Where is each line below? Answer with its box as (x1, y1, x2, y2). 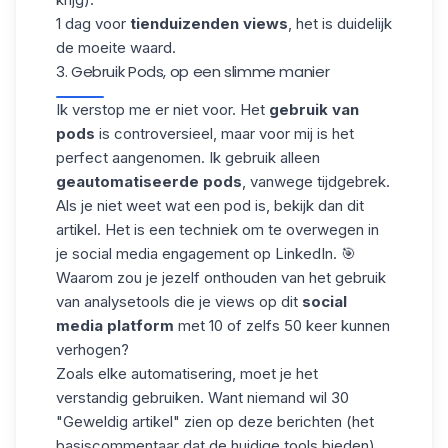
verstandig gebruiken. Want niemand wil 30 (56, 387, 349, 407)
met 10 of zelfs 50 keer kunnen (174, 315, 390, 335)
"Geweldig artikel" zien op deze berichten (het (56, 411, 374, 431)
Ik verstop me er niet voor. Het (56, 99, 269, 119)
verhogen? (56, 339, 129, 359)
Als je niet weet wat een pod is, (56, 195, 274, 215)
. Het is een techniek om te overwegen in (97, 219, 379, 239)
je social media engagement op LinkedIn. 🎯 (56, 243, 356, 263)
